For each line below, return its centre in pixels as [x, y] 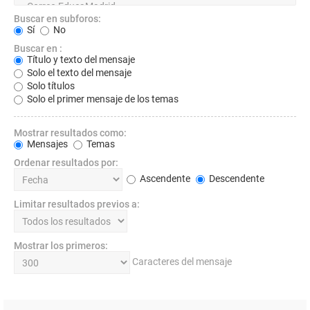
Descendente [236, 179]
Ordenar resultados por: [66, 163]
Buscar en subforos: [57, 19]
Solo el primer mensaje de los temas [102, 99]
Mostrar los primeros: [61, 246]
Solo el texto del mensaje [78, 73]
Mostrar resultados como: [70, 133]
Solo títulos [50, 86]
